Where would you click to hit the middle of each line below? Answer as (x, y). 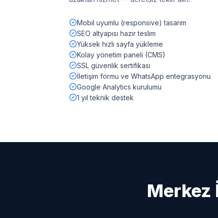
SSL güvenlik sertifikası (114, 65)
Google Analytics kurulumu (119, 87)
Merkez (179, 191)
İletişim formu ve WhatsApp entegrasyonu (144, 76)
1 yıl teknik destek (105, 98)
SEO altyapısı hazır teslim (116, 33)
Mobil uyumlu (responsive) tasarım (132, 23)
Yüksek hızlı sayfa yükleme (120, 44)
